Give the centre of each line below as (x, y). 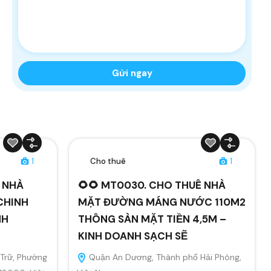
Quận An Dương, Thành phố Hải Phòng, (164, 257)
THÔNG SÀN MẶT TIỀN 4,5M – (152, 219)
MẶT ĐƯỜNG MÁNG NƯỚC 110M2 (162, 202)
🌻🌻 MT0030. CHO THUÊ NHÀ (152, 185)
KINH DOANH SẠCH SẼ (132, 236)
